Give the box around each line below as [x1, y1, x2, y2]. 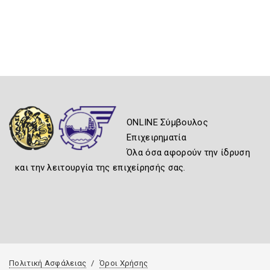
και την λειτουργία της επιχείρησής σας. [15, 162, 186, 174]
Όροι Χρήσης [99, 259, 148, 268]
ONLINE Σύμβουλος [127, 117, 208, 128]
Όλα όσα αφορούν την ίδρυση [127, 147, 250, 159]
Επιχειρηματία [127, 132, 186, 143]
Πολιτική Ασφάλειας [9, 259, 87, 268]
